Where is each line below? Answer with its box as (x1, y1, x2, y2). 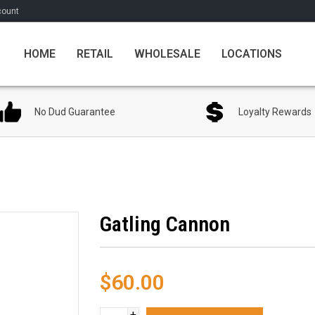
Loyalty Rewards (238, 106, 311, 117)
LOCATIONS (221, 46, 282, 60)
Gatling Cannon (99, 212, 230, 236)
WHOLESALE (134, 46, 200, 60)
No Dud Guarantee (34, 106, 115, 117)
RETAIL (76, 46, 113, 60)
